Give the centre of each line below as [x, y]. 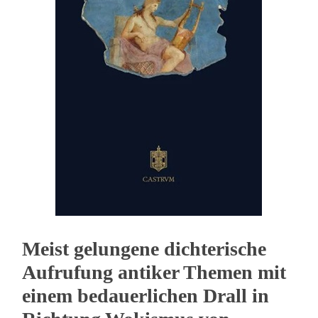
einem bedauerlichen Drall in [146, 296]
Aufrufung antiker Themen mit [154, 273]
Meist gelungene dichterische [144, 249]
